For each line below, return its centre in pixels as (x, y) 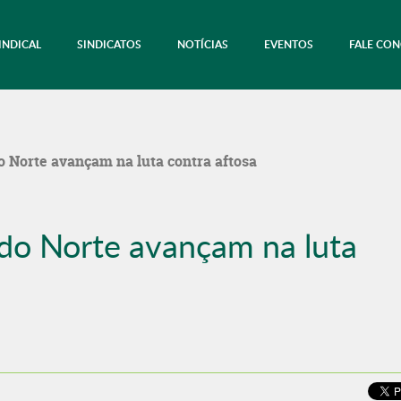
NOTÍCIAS (203, 44)
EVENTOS (289, 44)
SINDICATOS (109, 44)
